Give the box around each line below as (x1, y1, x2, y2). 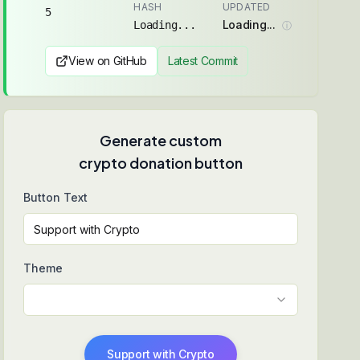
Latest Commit (167, 54, 238, 67)
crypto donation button (79, 153, 243, 172)
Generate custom (100, 131, 222, 149)
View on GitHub (68, 54, 147, 67)
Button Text (23, 190, 88, 204)
